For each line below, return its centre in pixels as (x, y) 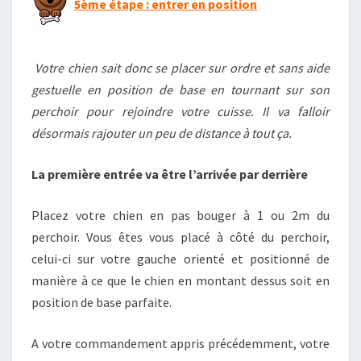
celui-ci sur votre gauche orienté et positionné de (180, 259)
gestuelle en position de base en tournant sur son (180, 89)
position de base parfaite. (102, 302)
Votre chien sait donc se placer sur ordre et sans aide (180, 68)
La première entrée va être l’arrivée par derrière (170, 174)
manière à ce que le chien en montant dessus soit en (180, 280)
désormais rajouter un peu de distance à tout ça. (162, 133)
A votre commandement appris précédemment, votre (180, 343)
